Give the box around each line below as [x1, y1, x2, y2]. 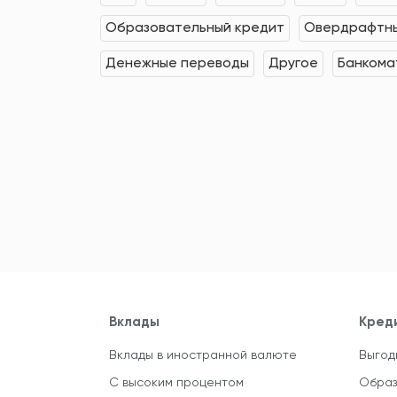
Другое [269, 57, 318, 72]
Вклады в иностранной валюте [109, 349, 297, 362]
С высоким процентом [109, 377, 244, 390]
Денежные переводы [105, 57, 249, 72]
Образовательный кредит [105, 21, 284, 36]
